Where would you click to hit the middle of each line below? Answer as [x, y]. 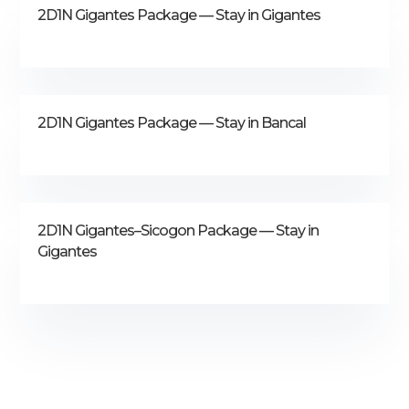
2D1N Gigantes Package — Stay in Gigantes [179, 15]
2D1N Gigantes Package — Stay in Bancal [172, 122]
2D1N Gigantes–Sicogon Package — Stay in [178, 230]
